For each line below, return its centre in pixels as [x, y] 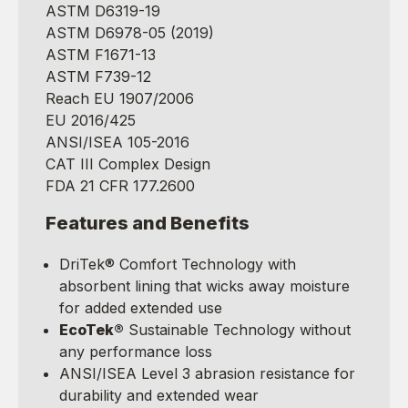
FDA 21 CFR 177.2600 [120, 185]
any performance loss [136, 351]
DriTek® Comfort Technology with [178, 264]
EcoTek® [92, 329]
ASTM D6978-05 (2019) [130, 32]
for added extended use [141, 307]
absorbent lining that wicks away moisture [204, 286]
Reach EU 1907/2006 [120, 98]
